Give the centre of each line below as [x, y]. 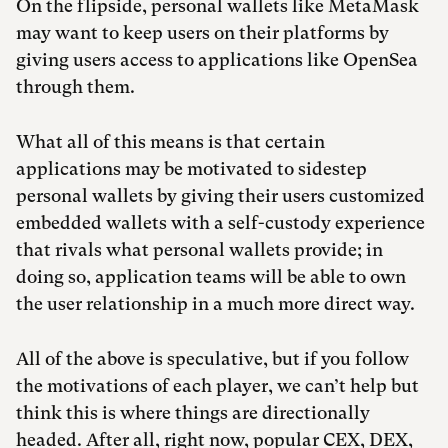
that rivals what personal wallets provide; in [199, 250]
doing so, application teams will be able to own [211, 277]
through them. [75, 87]
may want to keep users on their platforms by [202, 33]
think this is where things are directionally [193, 413]
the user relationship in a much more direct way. [217, 304]
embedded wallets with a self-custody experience [220, 223]
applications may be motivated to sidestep [191, 169]
